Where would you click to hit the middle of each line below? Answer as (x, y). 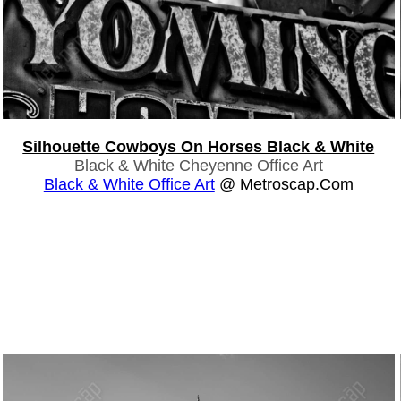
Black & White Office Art (129, 184)
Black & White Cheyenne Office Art (198, 165)
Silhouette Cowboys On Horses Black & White (199, 146)
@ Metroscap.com (284, 184)
